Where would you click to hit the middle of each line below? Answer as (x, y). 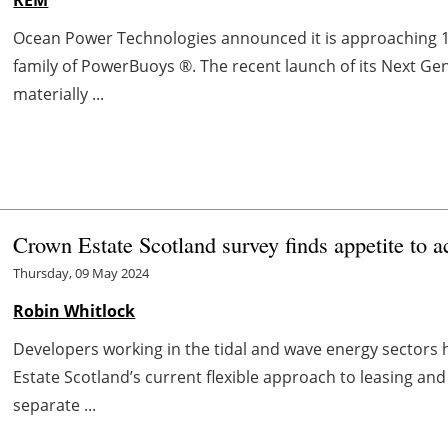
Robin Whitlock (74, 311)
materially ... (59, 93)
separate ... (55, 405)
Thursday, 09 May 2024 (81, 273)
